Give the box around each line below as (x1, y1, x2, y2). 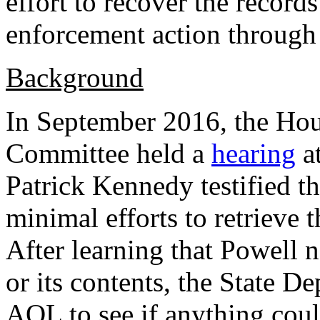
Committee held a (6, 137, 211, 169)
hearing (211, 137, 296, 169)
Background (6, 61, 144, 93)
